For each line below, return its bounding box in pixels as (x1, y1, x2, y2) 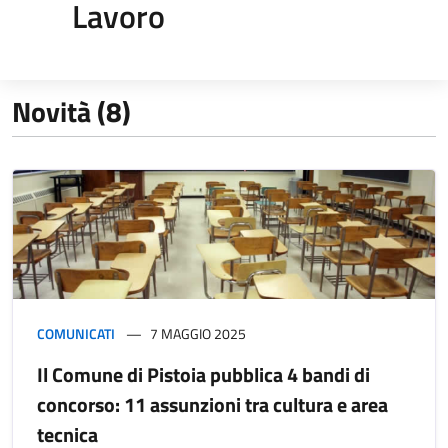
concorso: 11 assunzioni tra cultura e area (37, 388, 388, 420)
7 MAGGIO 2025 (150, 322, 246, 344)
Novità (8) (12, 89, 131, 133)
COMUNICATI (37, 322, 115, 344)
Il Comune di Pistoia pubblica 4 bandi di (37, 358, 370, 390)
